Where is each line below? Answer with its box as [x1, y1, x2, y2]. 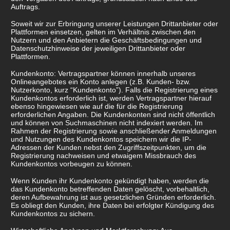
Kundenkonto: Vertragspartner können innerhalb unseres [11, 69, 196, 78]
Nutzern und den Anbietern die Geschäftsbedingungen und [11, 36, 202, 45]
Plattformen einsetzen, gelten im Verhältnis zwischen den [11, 28, 196, 36]
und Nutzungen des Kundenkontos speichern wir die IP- [11, 135, 191, 144]
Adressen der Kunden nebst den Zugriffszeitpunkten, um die [11, 143, 206, 152]
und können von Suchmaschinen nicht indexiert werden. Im [11, 119, 203, 127]
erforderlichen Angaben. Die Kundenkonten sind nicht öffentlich [11, 110, 215, 119]
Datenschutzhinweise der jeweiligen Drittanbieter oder [11, 44, 185, 53]
